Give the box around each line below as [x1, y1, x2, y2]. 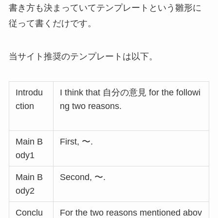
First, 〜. [60, 137, 93, 147]
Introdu [16, 88, 43, 98]
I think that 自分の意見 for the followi [60, 88, 201, 98]
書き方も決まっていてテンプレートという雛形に [8, 2, 201, 13]
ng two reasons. [60, 101, 122, 111]
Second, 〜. [60, 172, 106, 182]
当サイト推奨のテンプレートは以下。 [8, 51, 158, 61]
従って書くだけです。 [8, 18, 96, 28]
